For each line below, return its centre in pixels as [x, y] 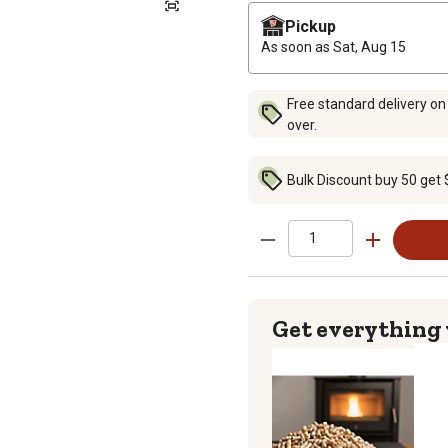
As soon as [297, 46]
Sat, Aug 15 [369, 46]
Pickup [310, 26]
